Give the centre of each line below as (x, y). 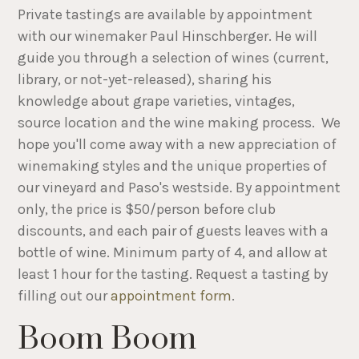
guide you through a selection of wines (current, (173, 57)
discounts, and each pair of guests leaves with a (173, 230)
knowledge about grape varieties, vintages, (157, 101)
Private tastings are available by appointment (165, 14)
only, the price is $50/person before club (147, 209)
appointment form (170, 295)
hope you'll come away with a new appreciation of (177, 144)
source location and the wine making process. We (179, 122)
